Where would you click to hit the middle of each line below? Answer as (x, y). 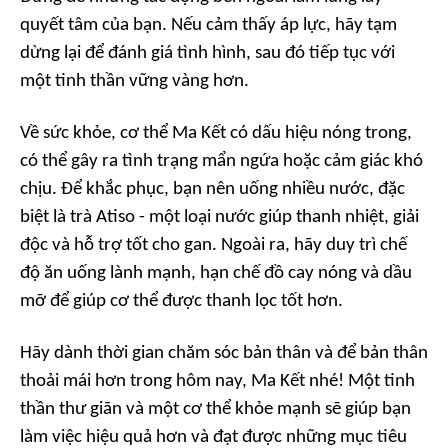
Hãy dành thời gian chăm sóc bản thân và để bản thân (224, 354)
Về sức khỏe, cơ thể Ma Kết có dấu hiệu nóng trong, (216, 134)
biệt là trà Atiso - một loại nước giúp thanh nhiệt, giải (219, 218)
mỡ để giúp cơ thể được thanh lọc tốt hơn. (181, 302)
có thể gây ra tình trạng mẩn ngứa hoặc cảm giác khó (221, 162)
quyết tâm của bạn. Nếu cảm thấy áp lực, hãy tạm (208, 26)
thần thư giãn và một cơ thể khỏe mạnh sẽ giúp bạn (215, 410)
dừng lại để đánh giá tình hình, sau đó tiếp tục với (207, 54)
